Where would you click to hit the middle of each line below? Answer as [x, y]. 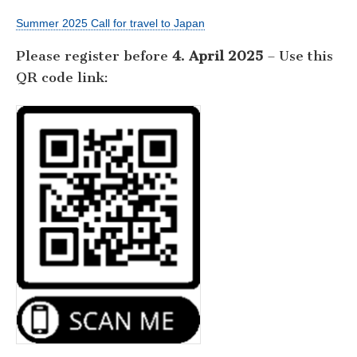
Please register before [94, 56]
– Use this [298, 56]
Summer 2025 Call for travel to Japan [110, 23]
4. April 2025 [218, 56]
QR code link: [62, 78]
